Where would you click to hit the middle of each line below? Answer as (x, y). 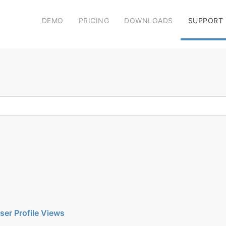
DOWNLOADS (149, 20)
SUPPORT (205, 20)
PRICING (94, 20)
